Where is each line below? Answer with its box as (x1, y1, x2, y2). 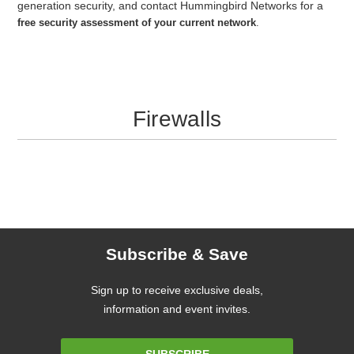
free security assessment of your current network (17, 17, 257, 28)
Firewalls (132, 107, 222, 131)
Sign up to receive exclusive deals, (91, 284, 263, 297)
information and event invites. (104, 303, 250, 316)
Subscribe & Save (106, 245, 248, 264)
